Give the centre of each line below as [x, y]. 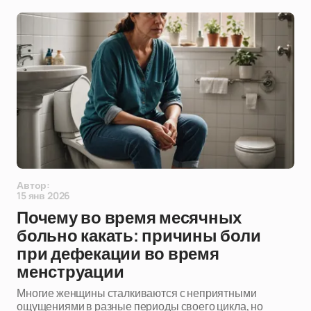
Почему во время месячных [129, 218]
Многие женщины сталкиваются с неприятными [137, 293]
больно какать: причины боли [139, 236]
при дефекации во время [118, 254]
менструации [70, 272]
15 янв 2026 [44, 195]
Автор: [34, 185]
